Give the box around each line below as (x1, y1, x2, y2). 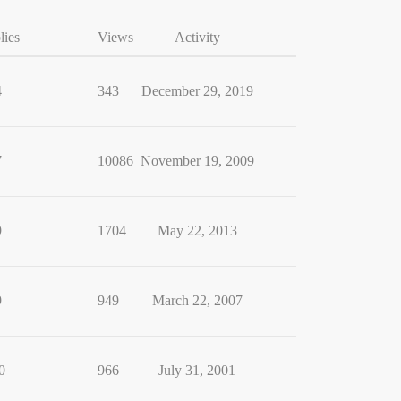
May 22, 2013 (157, 223, 237, 238)
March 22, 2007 (151, 293, 243, 308)
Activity (174, 30, 220, 45)
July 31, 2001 (158, 363, 235, 378)
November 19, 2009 (140, 153, 254, 168)
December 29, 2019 (141, 83, 253, 98)
